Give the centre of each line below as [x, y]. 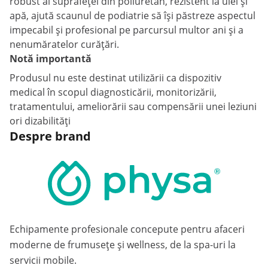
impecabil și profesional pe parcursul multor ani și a [127, 30]
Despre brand [50, 136]
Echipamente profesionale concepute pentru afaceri [127, 229]
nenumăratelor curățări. [64, 44]
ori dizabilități [40, 121]
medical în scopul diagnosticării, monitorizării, [113, 92]
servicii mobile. [43, 260]
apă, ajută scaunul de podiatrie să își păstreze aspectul [133, 16]
